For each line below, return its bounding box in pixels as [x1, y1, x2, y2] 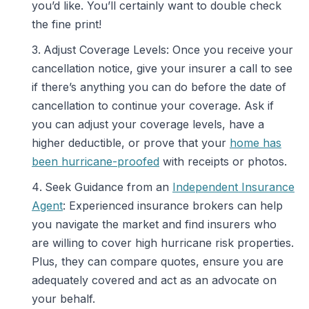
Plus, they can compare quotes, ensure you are [32, 255, 283, 268]
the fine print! [32, 17, 105, 31]
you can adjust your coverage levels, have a [32, 117, 264, 131]
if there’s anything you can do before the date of [32, 80, 286, 94]
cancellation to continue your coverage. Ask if [32, 99, 274, 112]
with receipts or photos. [159, 154, 287, 168]
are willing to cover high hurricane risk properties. [32, 236, 294, 250]
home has [230, 136, 281, 150]
